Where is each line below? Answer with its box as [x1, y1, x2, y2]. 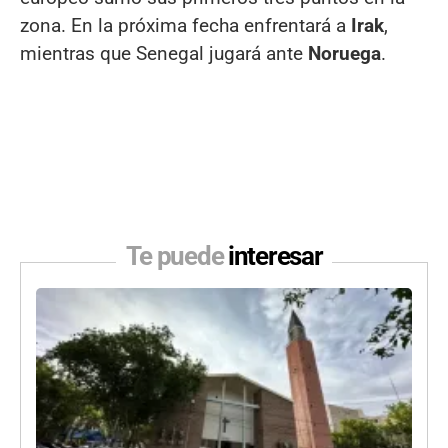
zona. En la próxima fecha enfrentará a [20, 14, 351, 38]
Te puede [125, 241, 228, 272]
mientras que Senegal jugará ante [20, 42, 308, 66]
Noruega [308, 42, 381, 66]
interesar [228, 241, 323, 272]
